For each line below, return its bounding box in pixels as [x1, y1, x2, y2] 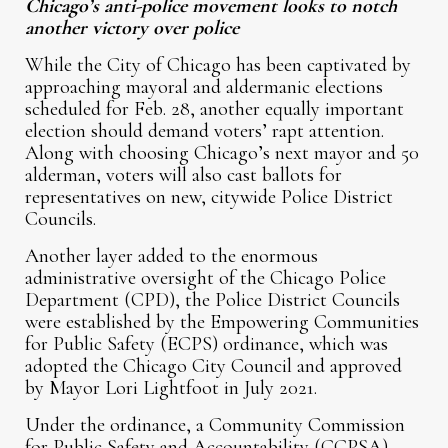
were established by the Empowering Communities [25, 310, 420, 335]
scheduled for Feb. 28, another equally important [25, 97, 405, 122]
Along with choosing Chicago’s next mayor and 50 [25, 141, 420, 166]
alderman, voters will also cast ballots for [25, 163, 343, 188]
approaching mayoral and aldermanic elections [25, 75, 384, 100]
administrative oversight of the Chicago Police [25, 266, 387, 291]
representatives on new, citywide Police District [25, 185, 394, 210]
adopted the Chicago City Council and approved [25, 354, 403, 379]
